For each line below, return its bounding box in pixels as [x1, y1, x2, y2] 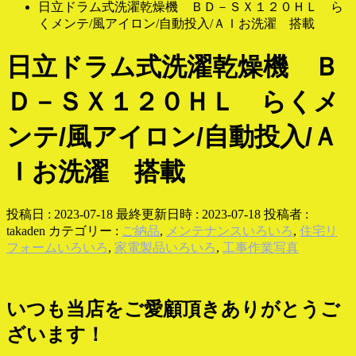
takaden [6, 224, 45, 238]
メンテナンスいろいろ [166, 224, 293, 238]
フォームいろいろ [6, 241, 108, 255]
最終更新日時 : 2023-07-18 [116, 207, 261, 222]
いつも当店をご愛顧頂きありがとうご [6, 299, 340, 320]
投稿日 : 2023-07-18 [6, 207, 113, 222]
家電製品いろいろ [114, 241, 216, 255]
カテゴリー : [48, 224, 122, 238]
